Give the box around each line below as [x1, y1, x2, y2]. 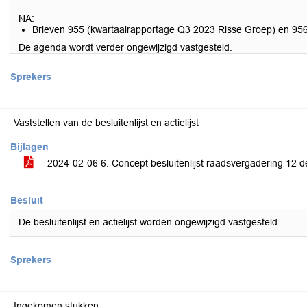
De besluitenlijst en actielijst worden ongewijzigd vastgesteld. [19, 217, 280, 228]
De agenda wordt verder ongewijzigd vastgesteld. [19, 42, 232, 53]
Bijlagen [10, 141, 49, 152]
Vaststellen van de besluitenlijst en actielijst [14, 117, 199, 128]
